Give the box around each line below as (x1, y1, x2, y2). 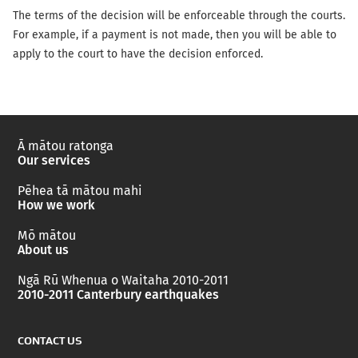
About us (18, 242, 69, 257)
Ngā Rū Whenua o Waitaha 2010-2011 (18, 272, 229, 288)
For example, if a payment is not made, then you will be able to (13, 28, 336, 42)
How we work (18, 197, 95, 213)
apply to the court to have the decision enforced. (13, 47, 263, 61)
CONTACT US (18, 333, 82, 348)
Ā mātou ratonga (18, 138, 113, 153)
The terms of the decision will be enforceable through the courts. (13, 9, 345, 22)
